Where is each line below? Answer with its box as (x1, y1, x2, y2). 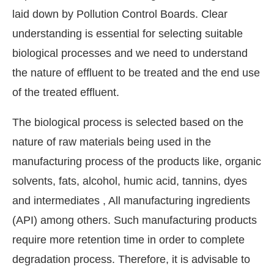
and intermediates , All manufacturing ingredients (12, 194, 250, 207)
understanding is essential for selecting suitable (12, 27, 243, 40)
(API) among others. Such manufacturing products (12, 213, 257, 226)
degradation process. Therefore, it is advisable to (12, 253, 250, 265)
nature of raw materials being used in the (12, 135, 211, 148)
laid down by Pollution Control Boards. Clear (12, 7, 228, 20)
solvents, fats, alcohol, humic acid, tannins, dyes (12, 174, 247, 187)
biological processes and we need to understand (12, 46, 248, 59)
